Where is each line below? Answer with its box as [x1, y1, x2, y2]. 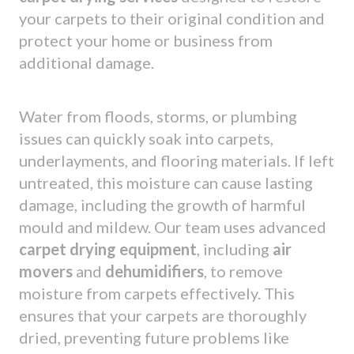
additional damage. [19, 52, 154, 72]
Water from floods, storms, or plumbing [19, 106, 297, 126]
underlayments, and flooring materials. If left [19, 150, 334, 170]
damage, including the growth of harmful [19, 194, 306, 214]
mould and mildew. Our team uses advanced [19, 217, 326, 236]
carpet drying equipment [19, 239, 197, 258]
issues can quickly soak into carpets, [19, 128, 273, 148]
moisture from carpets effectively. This [19, 283, 295, 303]
